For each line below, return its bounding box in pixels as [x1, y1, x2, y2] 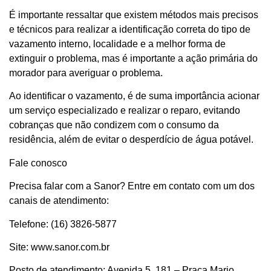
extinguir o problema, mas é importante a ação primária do [9, 53, 258, 64]
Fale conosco [9, 157, 67, 168]
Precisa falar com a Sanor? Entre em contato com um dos [9, 181, 255, 192]
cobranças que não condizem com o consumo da [9, 120, 219, 131]
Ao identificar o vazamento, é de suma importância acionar [9, 91, 260, 102]
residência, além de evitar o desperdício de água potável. [9, 134, 253, 145]
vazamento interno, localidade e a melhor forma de [9, 38, 226, 49]
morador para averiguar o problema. [9, 67, 163, 78]
